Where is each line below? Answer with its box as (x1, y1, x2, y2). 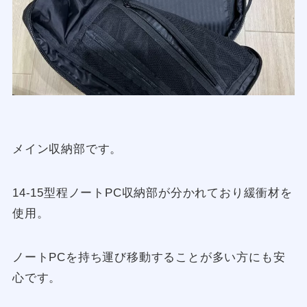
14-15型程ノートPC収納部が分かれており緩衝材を (12, 186, 293, 199)
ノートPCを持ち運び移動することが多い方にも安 (12, 250, 286, 264)
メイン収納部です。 (12, 142, 123, 156)
